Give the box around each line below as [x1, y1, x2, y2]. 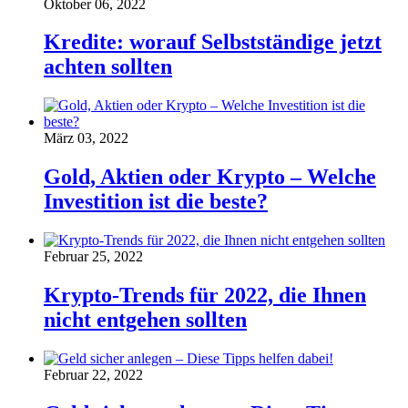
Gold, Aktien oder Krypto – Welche [44, 165, 376, 189]
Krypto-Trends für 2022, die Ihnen [44, 283, 366, 308]
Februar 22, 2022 [44, 367, 143, 383]
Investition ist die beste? [44, 189, 268, 214]
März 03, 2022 [44, 130, 128, 147]
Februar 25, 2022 [44, 249, 143, 265]
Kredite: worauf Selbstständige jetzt [44, 30, 382, 55]
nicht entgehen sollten [44, 308, 247, 332]
